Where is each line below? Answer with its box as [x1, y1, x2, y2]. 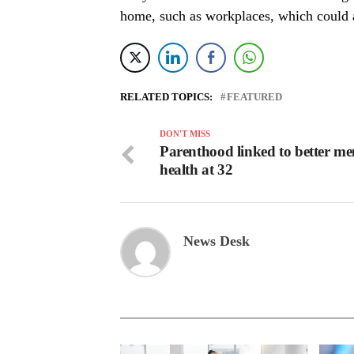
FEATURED [227, 92, 282, 104]
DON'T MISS [160, 129, 210, 139]
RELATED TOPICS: [120, 92, 213, 104]
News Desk [183, 233, 250, 250]
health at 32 [160, 161, 233, 179]
